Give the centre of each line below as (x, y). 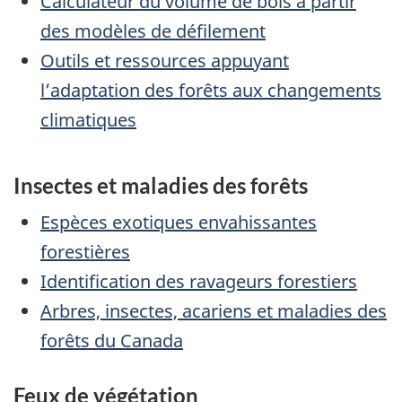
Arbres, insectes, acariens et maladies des (214, 311)
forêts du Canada (112, 341)
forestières (85, 252)
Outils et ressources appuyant (165, 61)
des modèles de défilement (153, 31)
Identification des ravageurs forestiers (199, 282)
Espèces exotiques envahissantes (179, 223)
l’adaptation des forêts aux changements (211, 91)
